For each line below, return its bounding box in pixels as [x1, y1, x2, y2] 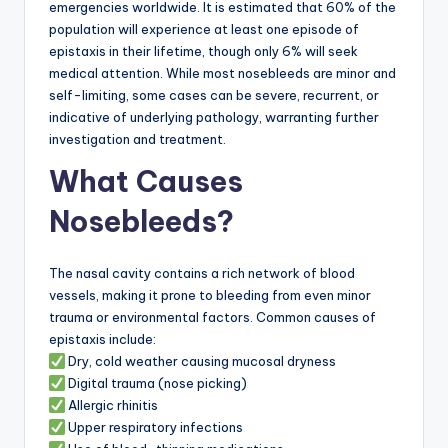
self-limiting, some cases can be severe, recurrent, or [49, 86, 379, 103]
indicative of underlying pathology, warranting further [49, 108, 379, 125]
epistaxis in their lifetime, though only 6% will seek [49, 42, 358, 59]
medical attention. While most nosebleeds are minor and [49, 64, 396, 81]
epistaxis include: [49, 330, 156, 347]
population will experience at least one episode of [49, 20, 359, 37]
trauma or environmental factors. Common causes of [49, 308, 376, 325]
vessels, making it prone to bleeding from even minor [49, 286, 371, 303]
